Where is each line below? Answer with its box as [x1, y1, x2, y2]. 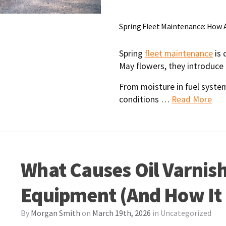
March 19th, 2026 [92, 207, 151, 218]
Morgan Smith [31, 207, 81, 218]
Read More [172, 93, 212, 105]
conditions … [119, 93, 172, 105]
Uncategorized [160, 207, 212, 218]
